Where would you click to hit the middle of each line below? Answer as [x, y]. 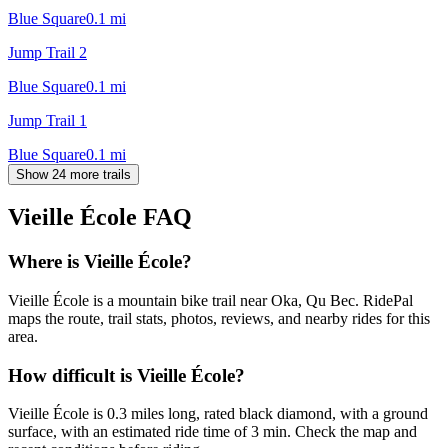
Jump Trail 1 [47, 120]
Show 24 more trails [73, 174]
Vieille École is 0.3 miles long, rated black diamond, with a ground [218, 414]
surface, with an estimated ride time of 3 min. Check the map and [212, 432]
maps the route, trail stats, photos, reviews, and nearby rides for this [219, 319]
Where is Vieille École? [100, 262]
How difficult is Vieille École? [126, 375]
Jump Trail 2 [47, 52]
